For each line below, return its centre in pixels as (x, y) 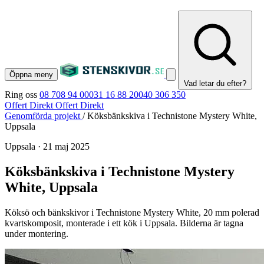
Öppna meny (31, 75)
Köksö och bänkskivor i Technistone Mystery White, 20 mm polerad (132, 212)
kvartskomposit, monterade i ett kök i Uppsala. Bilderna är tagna (124, 223)
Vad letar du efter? (215, 83)
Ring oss (21, 95)
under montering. (37, 233)
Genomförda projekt (44, 116)
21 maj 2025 (66, 146)
